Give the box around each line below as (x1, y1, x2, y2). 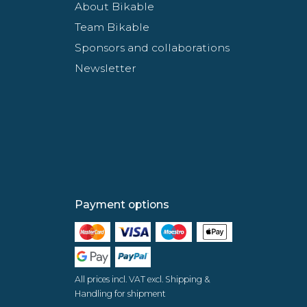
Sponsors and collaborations (74, 40, 230, 54)
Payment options (74, 197, 169, 211)
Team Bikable (74, 20, 149, 34)
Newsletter (74, 61, 136, 75)
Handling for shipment (74, 288, 166, 299)
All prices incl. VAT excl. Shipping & (74, 273, 210, 284)
